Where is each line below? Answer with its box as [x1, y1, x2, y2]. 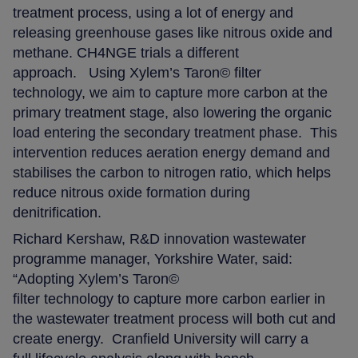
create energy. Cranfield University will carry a [13, 330, 309, 347]
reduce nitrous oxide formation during [13, 184, 251, 201]
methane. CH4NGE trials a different [13, 44, 240, 61]
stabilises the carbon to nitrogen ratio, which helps [13, 164, 332, 181]
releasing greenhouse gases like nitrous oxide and [13, 24, 333, 41]
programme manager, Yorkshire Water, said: [13, 250, 297, 267]
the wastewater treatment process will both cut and [13, 310, 336, 327]
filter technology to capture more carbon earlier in [13, 290, 326, 307]
